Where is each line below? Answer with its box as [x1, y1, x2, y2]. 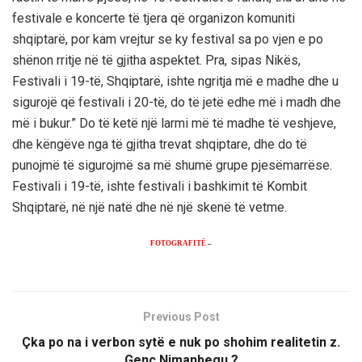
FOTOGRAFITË [150, 239, 206, 248]
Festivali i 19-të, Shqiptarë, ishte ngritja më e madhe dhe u [12, 74, 339, 90]
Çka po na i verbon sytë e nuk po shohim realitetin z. [22, 335, 340, 351]
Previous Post [142, 310, 220, 324]
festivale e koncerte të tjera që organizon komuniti [12, 11, 295, 27]
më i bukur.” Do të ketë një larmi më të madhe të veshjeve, [12, 116, 336, 132]
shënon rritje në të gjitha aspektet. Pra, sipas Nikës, [12, 53, 301, 69]
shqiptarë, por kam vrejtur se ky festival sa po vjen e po [12, 32, 323, 48]
